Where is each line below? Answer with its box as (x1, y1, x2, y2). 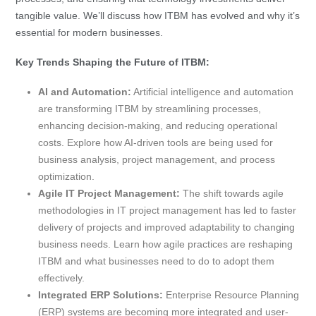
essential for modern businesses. (16, 26, 163, 38)
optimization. (38, 170, 95, 182)
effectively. (38, 272, 85, 284)
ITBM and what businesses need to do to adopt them (38, 255, 274, 267)
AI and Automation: (38, 85, 131, 97)
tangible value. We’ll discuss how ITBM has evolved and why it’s (16, 9, 300, 21)
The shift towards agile (180, 187, 284, 199)
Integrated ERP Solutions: (38, 288, 163, 300)
